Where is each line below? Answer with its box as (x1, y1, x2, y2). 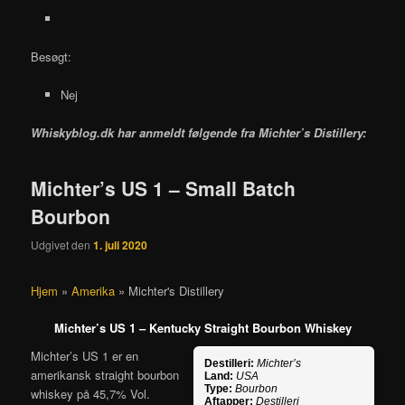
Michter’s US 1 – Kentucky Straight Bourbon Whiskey (53, 318, 352, 336)
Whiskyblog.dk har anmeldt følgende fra (31, 124, 259, 142)
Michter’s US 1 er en (31, 347, 139, 365)
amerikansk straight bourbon (31, 366, 180, 384)
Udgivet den (31, 236, 94, 252)
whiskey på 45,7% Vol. (31, 385, 151, 403)
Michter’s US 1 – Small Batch (31, 174, 297, 202)
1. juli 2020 (93, 236, 148, 253)
